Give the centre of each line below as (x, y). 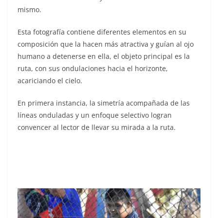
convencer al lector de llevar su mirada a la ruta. (97, 127)
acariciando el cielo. (50, 81)
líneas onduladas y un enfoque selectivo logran (95, 115)
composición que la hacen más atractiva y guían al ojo (106, 44)
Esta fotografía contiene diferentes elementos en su (102, 32)
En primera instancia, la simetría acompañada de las (104, 103)
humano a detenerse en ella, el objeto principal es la (104, 56)
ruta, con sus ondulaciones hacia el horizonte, (93, 69)
